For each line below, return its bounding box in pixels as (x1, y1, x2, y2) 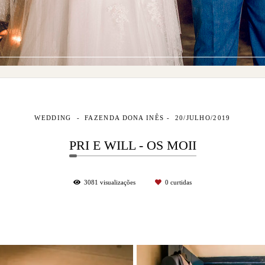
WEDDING (34, 114, 74, 121)
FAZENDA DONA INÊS (85, 114, 164, 121)
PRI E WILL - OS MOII (69, 138, 196, 153)
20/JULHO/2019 (174, 114, 231, 121)
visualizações (98, 179, 137, 186)
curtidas (169, 179, 192, 186)
